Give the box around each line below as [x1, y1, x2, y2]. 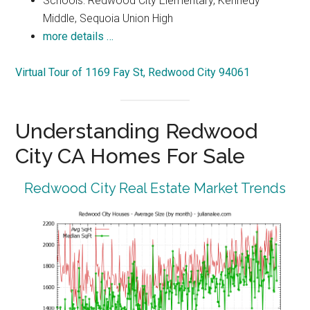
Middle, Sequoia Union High [43, 11, 174, 25]
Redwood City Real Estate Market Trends [24, 180, 286, 197]
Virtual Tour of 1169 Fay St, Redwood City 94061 [15, 65, 250, 79]
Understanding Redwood [15, 119, 258, 144]
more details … [43, 29, 114, 43]
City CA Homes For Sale [15, 144, 246, 169]
